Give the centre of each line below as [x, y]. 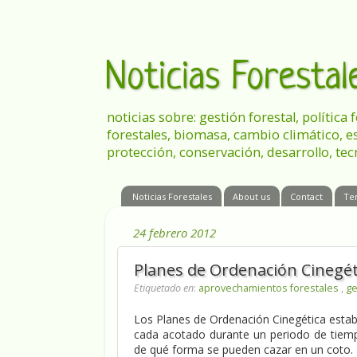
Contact [307, 196]
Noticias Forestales [172, 196]
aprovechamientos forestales [270, 288]
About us [251, 196]
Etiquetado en [164, 288]
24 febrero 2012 [175, 232]
